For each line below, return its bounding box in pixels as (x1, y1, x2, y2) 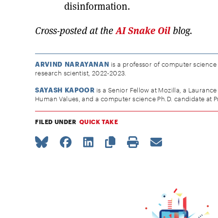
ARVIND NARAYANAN (35, 60, 109, 68)
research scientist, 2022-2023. (35, 69, 127, 77)
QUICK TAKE (79, 118, 118, 126)
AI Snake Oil (116, 24, 170, 37)
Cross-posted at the (35, 24, 116, 37)
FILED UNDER (35, 118, 76, 126)
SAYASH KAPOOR (35, 86, 95, 94)
